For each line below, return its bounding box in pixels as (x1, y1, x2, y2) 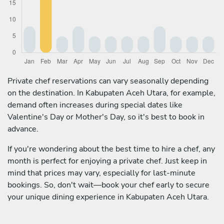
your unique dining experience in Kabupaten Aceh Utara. (7, 191, 209, 202)
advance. (7, 123, 38, 134)
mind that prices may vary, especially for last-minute (7, 167, 195, 178)
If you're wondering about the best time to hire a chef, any (7, 143, 215, 154)
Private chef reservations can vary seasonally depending (7, 75, 208, 86)
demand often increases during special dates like (7, 99, 182, 110)
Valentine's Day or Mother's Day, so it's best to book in (7, 111, 204, 122)
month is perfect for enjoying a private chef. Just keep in (7, 155, 207, 166)
